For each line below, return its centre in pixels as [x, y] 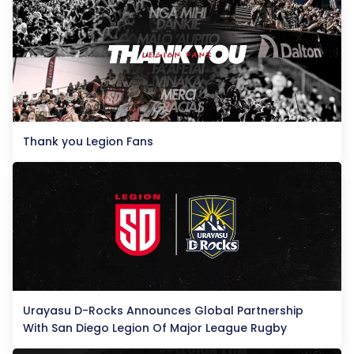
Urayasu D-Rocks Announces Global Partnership [163, 310]
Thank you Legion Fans [88, 141]
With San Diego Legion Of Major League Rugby [155, 328]
